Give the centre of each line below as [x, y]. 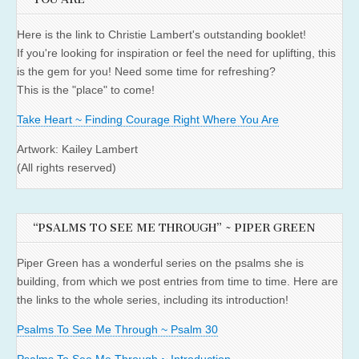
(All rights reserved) [67, 168]
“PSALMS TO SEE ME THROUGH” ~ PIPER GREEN [174, 228]
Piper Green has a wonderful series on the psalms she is [160, 263]
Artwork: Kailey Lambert [77, 149]
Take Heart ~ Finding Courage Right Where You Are [148, 120]
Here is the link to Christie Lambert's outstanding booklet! [161, 35]
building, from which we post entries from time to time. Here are [177, 282]
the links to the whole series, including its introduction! [153, 300]
